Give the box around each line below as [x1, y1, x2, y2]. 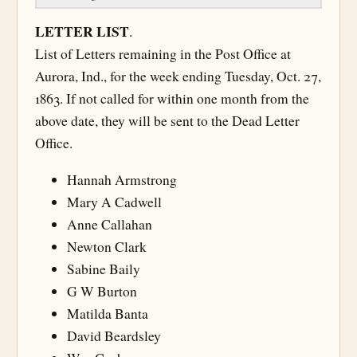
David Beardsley [67, 326, 161, 345]
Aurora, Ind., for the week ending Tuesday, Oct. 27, [35, 67, 321, 85]
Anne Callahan [67, 214, 152, 233]
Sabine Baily [67, 259, 140, 278]
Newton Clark [67, 237, 147, 256]
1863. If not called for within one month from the [35, 89, 309, 108]
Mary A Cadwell [67, 192, 162, 211]
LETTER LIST [35, 21, 129, 41]
